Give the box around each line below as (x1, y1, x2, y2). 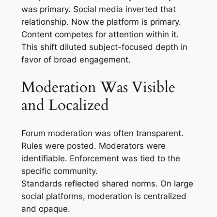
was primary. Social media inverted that (21, 4, 176, 15)
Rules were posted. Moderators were (21, 140, 166, 151)
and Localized (21, 95, 109, 116)
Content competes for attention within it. (21, 30, 179, 40)
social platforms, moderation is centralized (21, 191, 186, 201)
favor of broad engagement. (21, 55, 131, 65)
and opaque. (21, 203, 70, 214)
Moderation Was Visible (21, 77, 175, 98)
